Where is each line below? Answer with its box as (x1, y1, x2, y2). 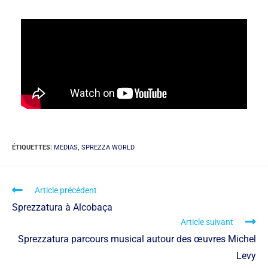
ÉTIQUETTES (12, 143, 50, 151)
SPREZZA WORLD (81, 143, 135, 151)
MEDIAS (54, 143, 78, 151)
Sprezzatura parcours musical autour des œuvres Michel (18, 233, 256, 245)
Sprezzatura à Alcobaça (12, 201, 112, 213)
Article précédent (35, 185, 97, 195)
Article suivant (181, 217, 233, 227)
